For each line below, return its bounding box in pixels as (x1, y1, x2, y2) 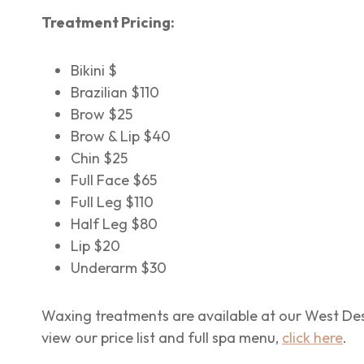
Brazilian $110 (71, 82, 159, 102)
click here (282, 327, 343, 347)
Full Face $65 (71, 170, 157, 189)
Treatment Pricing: (41, 12, 175, 32)
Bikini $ (71, 60, 117, 80)
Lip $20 (71, 236, 120, 255)
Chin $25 (71, 148, 128, 167)
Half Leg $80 (71, 214, 158, 233)
